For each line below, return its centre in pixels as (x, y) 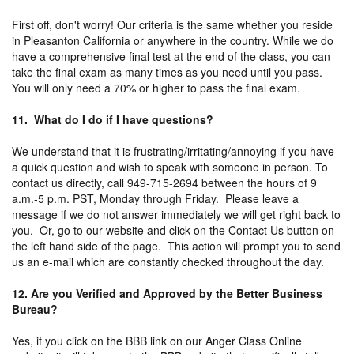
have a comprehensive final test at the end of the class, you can (171, 56)
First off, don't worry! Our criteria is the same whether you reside (172, 24)
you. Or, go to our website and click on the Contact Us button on (173, 230)
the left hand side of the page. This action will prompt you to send (176, 245)
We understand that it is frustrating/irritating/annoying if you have (173, 151)
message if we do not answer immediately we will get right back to (176, 214)
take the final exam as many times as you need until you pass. (169, 72)
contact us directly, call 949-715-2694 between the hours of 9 (164, 182)
